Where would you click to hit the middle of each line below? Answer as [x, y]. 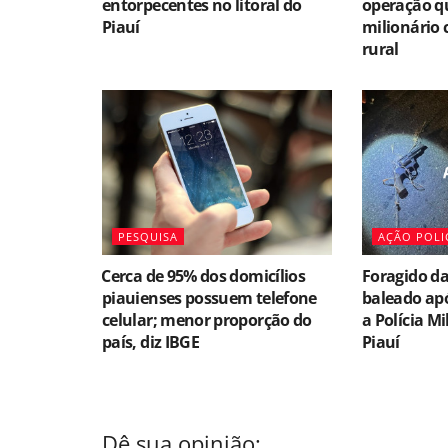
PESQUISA [148, 236]
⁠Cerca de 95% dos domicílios [204, 275]
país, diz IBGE [151, 341]
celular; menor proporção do [207, 319]
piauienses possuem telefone [209, 297]
